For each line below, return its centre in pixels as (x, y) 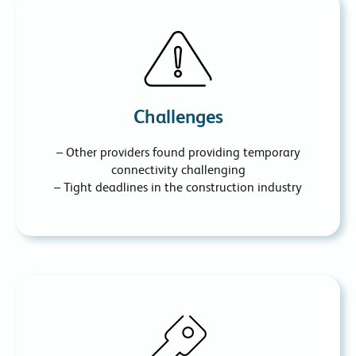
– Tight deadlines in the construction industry (178, 188)
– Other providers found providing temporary (178, 153)
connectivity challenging (178, 170)
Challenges (178, 117)
